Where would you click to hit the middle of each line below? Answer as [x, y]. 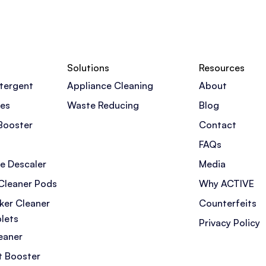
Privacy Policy [229, 222]
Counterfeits [228, 203]
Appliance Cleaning [110, 85]
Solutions [88, 67]
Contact [218, 124]
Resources [222, 67]
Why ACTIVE [227, 183]
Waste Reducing [103, 105]
